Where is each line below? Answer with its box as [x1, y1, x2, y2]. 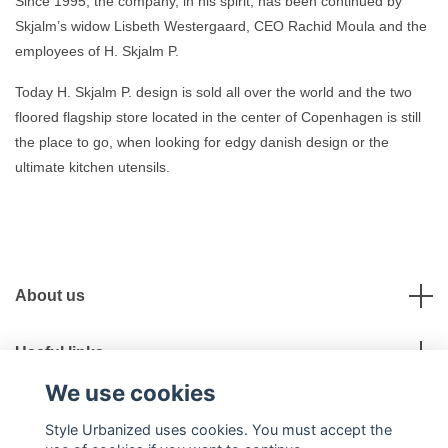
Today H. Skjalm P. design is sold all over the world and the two [15, 84, 412, 101]
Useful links [15, 344, 104, 362]
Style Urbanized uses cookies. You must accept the [44, 420, 392, 438]
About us [15, 287, 85, 305]
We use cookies [44, 379, 216, 407]
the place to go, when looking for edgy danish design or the [15, 134, 389, 151]
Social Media [15, 401, 111, 419]
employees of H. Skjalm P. [15, 43, 179, 60]
